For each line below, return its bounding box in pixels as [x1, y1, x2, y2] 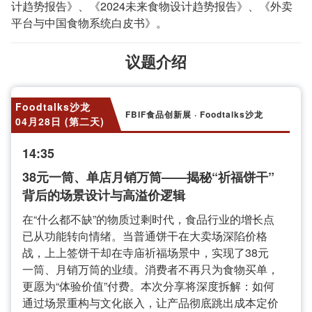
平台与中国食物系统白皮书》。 [11, 15, 167, 31]
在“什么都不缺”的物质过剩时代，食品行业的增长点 [22, 211, 274, 227]
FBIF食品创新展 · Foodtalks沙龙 [125, 107, 263, 120]
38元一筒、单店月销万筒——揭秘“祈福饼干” [22, 168, 274, 186]
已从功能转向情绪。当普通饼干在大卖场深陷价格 [22, 228, 267, 244]
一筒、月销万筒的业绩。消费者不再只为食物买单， [22, 261, 279, 277]
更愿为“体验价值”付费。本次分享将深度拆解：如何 [22, 278, 274, 294]
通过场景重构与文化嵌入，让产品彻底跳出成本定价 [22, 295, 279, 311]
